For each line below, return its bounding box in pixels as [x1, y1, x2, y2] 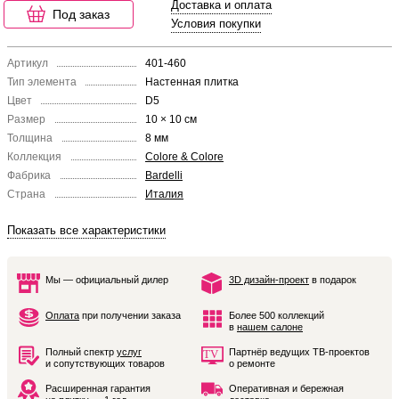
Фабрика [7, 169, 51, 182]
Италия [145, 188, 183, 200]
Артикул [7, 57, 48, 69]
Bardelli [145, 169, 183, 182]
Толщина [7, 132, 53, 144]
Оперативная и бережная [229, 383, 344, 394]
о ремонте [229, 358, 275, 369]
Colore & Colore [145, 151, 224, 163]
